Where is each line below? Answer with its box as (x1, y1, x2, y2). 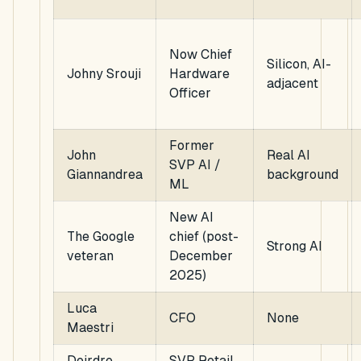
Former (169, 138, 214, 154)
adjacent (267, 76, 318, 92)
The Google (67, 229, 135, 245)
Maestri (67, 320, 114, 336)
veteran (67, 248, 114, 264)
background (267, 167, 338, 183)
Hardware (169, 66, 230, 82)
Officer (169, 85, 211, 102)
